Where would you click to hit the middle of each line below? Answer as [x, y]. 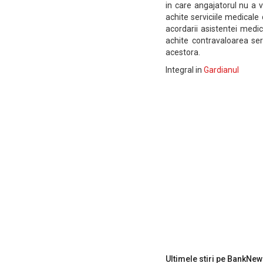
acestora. [183, 52]
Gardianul [221, 70]
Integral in [185, 70]
